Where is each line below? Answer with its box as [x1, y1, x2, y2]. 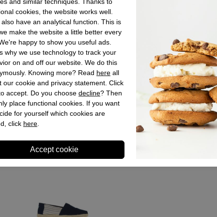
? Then [100, 89, 122, 97]
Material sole [169, 11, 213, 19]
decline [78, 89, 100, 97]
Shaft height [169, 38, 210, 46]
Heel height [169, 24, 209, 33]
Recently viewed [114, 131, 204, 145]
